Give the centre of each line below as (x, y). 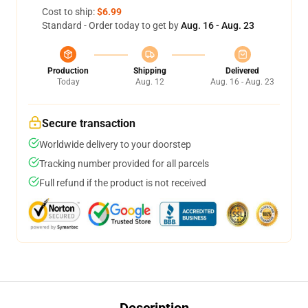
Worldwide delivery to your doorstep (115, 144)
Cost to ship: (69, 12)
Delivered (242, 71)
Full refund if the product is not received (123, 183)
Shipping (150, 71)
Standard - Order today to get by (111, 25)
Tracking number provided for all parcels (124, 164)
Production (68, 71)
